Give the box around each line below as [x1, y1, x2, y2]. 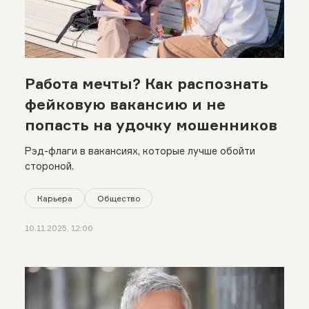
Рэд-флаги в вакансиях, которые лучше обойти [24, 144, 255, 157]
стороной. [24, 159, 74, 172]
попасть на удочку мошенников [24, 115, 277, 134]
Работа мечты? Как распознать [24, 74, 268, 92]
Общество [97, 192, 141, 203]
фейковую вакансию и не [24, 94, 226, 113]
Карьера [37, 192, 72, 203]
